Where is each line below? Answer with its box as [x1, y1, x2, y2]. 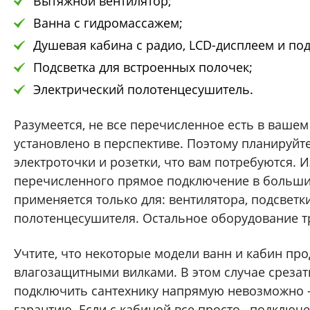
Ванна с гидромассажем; [33, 14, 183, 31]
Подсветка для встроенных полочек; [33, 58, 253, 75]
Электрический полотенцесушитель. [33, 80, 253, 98]
